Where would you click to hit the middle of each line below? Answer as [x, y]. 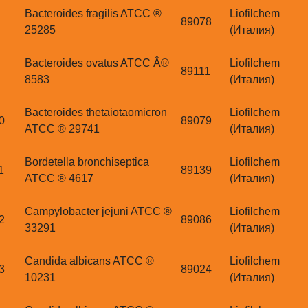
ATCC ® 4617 [59, 179]
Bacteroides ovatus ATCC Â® [97, 63]
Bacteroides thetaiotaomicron [96, 113]
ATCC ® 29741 [62, 129]
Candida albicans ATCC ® [89, 261]
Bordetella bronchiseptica [87, 162]
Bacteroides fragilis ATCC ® [93, 14]
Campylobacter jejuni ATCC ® [98, 212]
